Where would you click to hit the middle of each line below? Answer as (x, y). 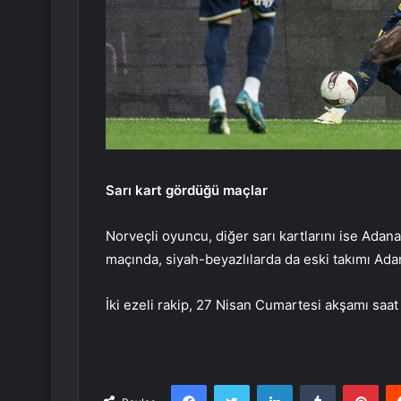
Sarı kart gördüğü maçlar (187, 191)
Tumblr (354, 384)
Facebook (233, 384)
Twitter (269, 384)
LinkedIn (315, 384)
